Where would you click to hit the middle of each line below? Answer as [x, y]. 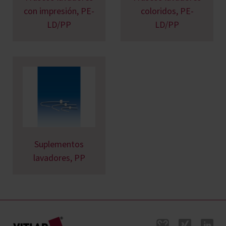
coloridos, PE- [167, 11]
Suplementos [59, 144]
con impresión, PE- [59, 11]
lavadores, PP [59, 157]
